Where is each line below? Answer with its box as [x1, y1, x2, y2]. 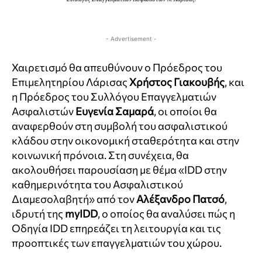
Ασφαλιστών [12, 105, 75, 118]
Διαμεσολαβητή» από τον [12, 192, 136, 206]
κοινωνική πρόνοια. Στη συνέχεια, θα [12, 149, 189, 162]
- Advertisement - [105, 35, 157, 43]
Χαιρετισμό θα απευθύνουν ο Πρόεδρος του [12, 61, 222, 74]
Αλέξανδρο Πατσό [136, 192, 225, 206]
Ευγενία [75, 105, 113, 118]
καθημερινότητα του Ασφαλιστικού [12, 178, 183, 191]
